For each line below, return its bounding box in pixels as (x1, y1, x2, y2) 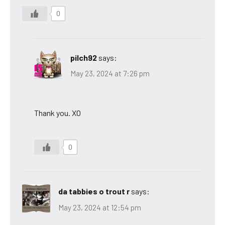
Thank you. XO (34, 108, 81, 118)
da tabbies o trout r (58, 186, 130, 196)
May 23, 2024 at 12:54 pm (58, 202, 141, 212)
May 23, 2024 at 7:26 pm (70, 69, 150, 78)
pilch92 (70, 52, 97, 62)
